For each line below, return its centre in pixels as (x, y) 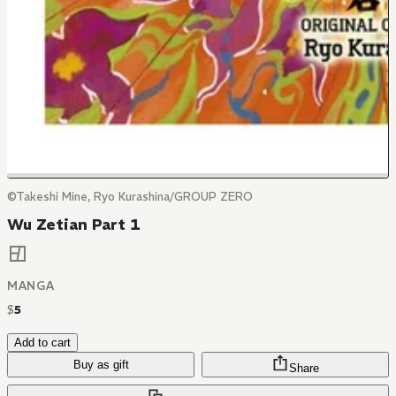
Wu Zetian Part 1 (74, 225)
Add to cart (42, 343)
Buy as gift (101, 365)
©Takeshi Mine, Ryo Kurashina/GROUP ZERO (130, 197)
